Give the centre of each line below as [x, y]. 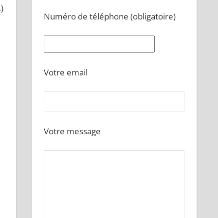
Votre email [66, 72]
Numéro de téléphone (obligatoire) [110, 16]
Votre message [73, 131]
